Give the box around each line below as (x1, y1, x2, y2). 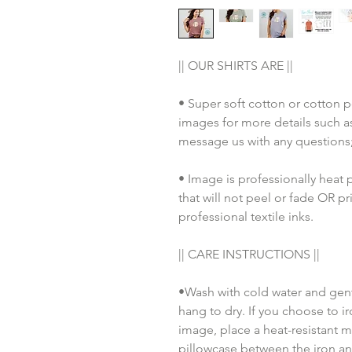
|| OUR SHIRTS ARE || (178, 58, 293, 73)
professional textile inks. (178, 209, 317, 224)
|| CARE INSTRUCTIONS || (178, 247, 323, 262)
